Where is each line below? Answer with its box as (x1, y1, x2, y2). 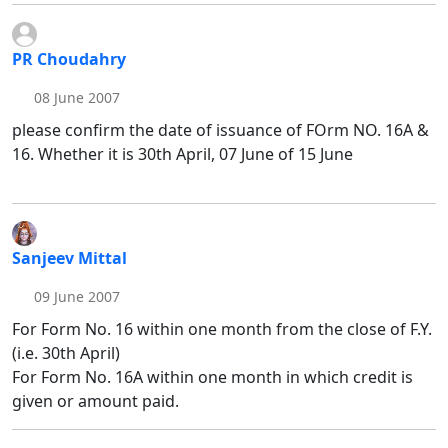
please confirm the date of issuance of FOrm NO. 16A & (12, 119, 429, 142)
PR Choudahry (12, 48, 126, 71)
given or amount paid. (12, 390, 179, 413)
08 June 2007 (29, 88, 120, 108)
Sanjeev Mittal (12, 247, 127, 270)
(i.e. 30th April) (12, 342, 120, 365)
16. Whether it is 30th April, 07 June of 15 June (12, 143, 353, 166)
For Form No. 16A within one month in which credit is (12, 366, 413, 389)
